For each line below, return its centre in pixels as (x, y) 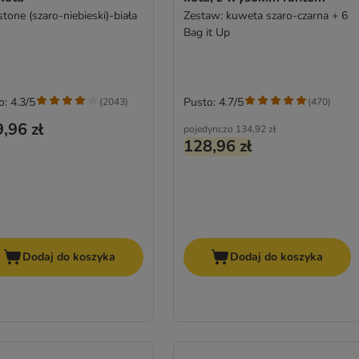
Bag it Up (206, 32)
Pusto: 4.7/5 (213, 102)
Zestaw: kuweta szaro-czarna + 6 (265, 15)
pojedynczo (208, 129)
